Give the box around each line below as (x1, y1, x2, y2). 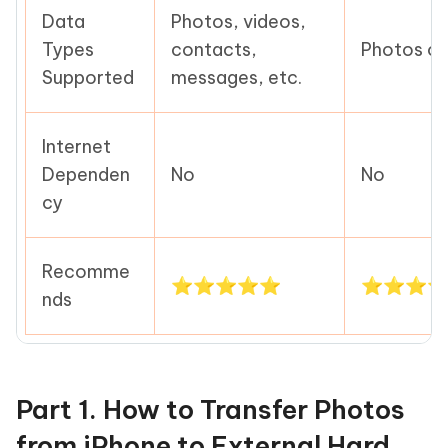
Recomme (41, 260, 130, 283)
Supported (41, 66, 134, 89)
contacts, (170, 38, 257, 61)
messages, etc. (170, 66, 302, 89)
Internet (41, 135, 111, 158)
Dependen (41, 163, 130, 186)
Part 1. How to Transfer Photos (16, 393, 405, 426)
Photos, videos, (170, 10, 306, 33)
